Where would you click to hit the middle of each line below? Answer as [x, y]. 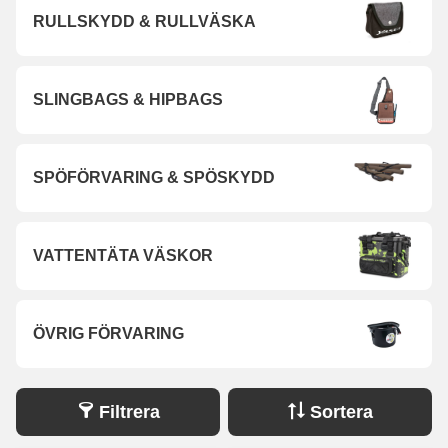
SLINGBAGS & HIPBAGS [128, 99]
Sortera [341, 411]
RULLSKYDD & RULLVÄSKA [144, 21]
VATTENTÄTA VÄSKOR [123, 255]
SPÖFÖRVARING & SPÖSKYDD [154, 177]
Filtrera [129, 411]
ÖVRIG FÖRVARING [108, 333]
